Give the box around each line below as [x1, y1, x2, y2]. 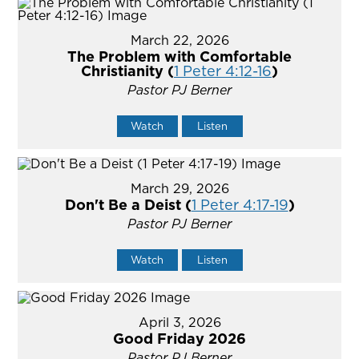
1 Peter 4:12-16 [174, 61, 272, 82]
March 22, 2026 [130, 31, 229, 50]
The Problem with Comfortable [67, 46, 292, 67]
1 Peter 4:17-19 [191, 195, 288, 216]
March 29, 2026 [130, 179, 229, 198]
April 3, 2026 [138, 313, 221, 332]
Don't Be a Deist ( [64, 195, 192, 216]
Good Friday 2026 [113, 329, 246, 349]
